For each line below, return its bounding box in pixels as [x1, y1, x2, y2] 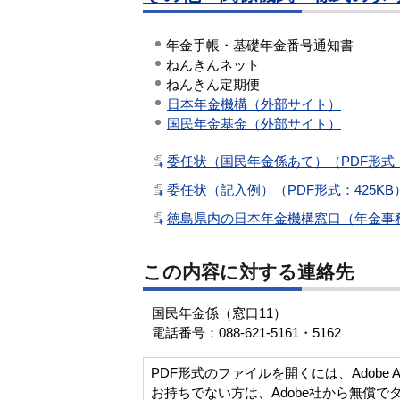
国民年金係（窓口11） [152, 304, 287, 321]
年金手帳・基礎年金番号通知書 [166, 37, 354, 53]
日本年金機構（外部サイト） [167, 96, 341, 112]
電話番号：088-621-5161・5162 [152, 324, 341, 340]
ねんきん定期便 [166, 76, 260, 92]
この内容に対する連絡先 [143, 262, 354, 283]
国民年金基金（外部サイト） [167, 115, 341, 131]
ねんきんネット [166, 56, 260, 72]
